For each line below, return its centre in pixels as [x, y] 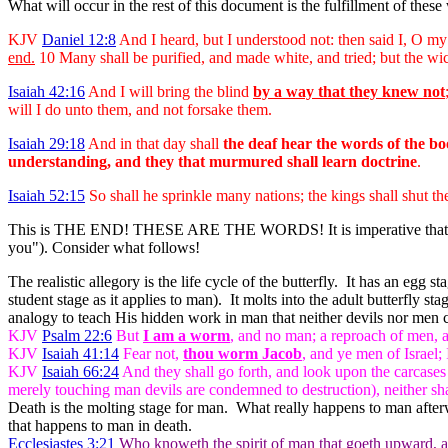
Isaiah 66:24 [80, 371]
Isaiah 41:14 [80, 353]
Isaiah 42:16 [46, 91]
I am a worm [186, 335]
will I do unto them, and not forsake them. [140, 109]
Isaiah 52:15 [46, 195]
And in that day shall [152, 143]
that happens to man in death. [100, 425]
